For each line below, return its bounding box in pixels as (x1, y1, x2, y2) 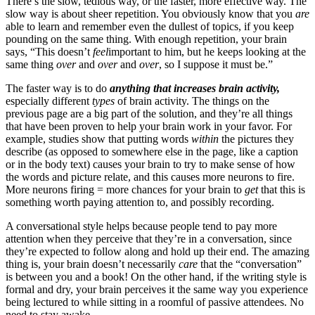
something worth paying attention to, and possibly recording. (6, 195, 274, 208)
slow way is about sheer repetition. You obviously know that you (6, 7, 295, 20)
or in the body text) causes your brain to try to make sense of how (6, 157, 295, 170)
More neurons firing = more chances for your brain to (6, 183, 245, 195)
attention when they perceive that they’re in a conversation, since (6, 232, 292, 245)
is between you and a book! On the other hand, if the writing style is (6, 270, 307, 283)
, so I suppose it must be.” (159, 58, 273, 70)
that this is (258, 183, 305, 195)
